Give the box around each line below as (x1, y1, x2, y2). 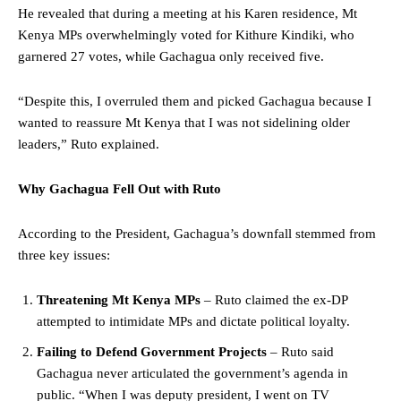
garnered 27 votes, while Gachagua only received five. (18, 49, 324, 64)
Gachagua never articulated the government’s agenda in (37, 366, 348, 381)
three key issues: (18, 248, 110, 263)
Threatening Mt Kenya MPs (37, 293, 200, 308)
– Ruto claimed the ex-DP (200, 293, 347, 308)
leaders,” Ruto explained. (18, 137, 159, 152)
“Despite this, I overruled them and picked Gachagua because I (18, 94, 371, 109)
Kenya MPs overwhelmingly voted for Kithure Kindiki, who (18, 28, 354, 43)
